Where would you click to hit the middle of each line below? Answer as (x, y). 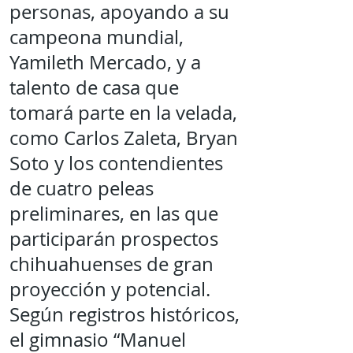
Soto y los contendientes (116, 163)
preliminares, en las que (114, 214)
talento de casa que (94, 87)
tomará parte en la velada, (123, 113)
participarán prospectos (114, 239)
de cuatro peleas (82, 188)
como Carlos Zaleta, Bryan (124, 138)
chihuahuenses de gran (111, 264)
